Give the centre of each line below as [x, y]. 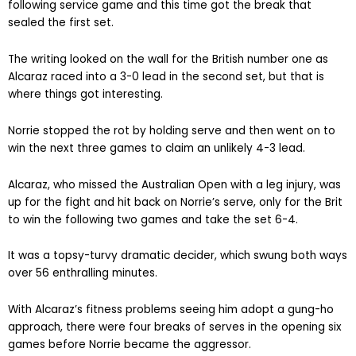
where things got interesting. [85, 94]
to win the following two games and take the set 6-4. [153, 219]
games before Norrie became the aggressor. [130, 345]
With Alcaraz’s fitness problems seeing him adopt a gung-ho [171, 310]
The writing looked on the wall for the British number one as [168, 59]
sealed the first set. [61, 22]
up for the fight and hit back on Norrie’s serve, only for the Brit [175, 202]
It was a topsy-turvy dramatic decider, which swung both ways [178, 256]
